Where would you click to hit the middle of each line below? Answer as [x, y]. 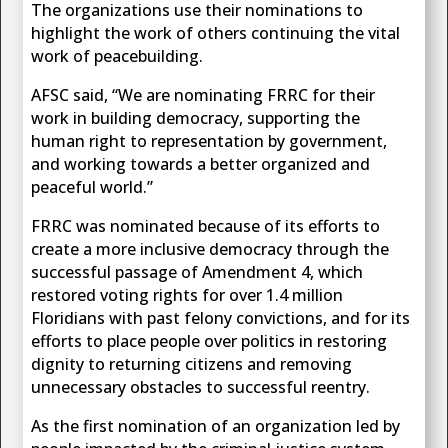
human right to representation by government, [209, 141]
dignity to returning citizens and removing [192, 364]
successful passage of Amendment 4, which [197, 272]
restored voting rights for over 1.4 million [187, 295]
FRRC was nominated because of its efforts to [206, 226]
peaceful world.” [92, 187]
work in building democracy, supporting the [196, 118]
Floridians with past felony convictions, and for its [221, 318]
